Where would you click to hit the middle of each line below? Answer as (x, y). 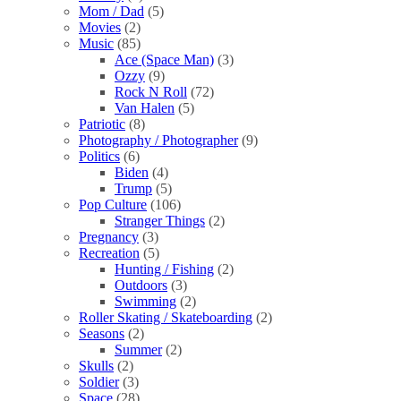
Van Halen (145, 107)
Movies (100, 27)
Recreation (109, 252)
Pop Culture (113, 204)
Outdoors (141, 285)
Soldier (99, 381)
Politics (99, 156)
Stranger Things (160, 220)
